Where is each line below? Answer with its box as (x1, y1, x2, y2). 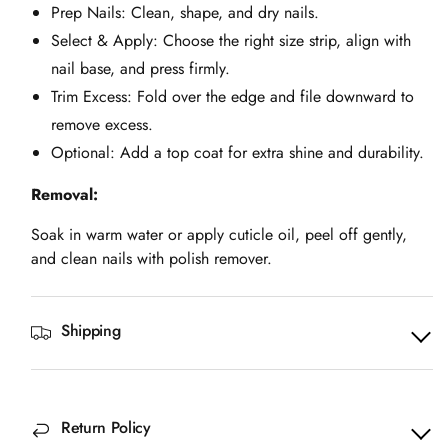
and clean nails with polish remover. (31, 247, 272, 271)
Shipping (61, 319, 121, 343)
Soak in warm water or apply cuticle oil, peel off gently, (31, 223, 407, 247)
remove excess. (51, 113, 153, 137)
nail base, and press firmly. (51, 57, 230, 81)
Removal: (31, 183, 98, 207)
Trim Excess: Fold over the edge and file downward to (51, 85, 414, 109)
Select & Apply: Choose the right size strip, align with (51, 29, 411, 53)
